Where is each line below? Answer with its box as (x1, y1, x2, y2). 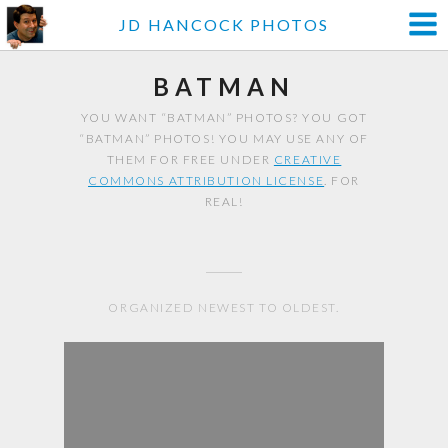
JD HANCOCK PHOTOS (119, 15, 329, 34)
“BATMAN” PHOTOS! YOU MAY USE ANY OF (79, 131, 369, 146)
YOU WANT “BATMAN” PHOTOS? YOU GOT (80, 110, 368, 125)
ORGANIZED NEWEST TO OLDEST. (108, 300, 340, 315)
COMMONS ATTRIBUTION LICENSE (88, 173, 325, 188)
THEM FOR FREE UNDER (106, 152, 274, 167)
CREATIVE (273, 152, 342, 167)
